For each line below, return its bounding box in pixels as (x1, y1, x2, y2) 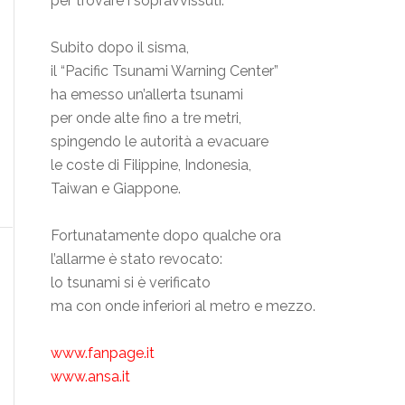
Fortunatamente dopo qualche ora (51, 227, 281, 245)
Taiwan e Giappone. (51, 180, 181, 198)
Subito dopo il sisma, (51, 39, 189, 57)
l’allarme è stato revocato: (51, 250, 222, 268)
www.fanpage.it (51, 344, 155, 363)
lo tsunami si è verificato (51, 274, 211, 292)
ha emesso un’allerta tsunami (51, 86, 243, 104)
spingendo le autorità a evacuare (51, 133, 268, 151)
